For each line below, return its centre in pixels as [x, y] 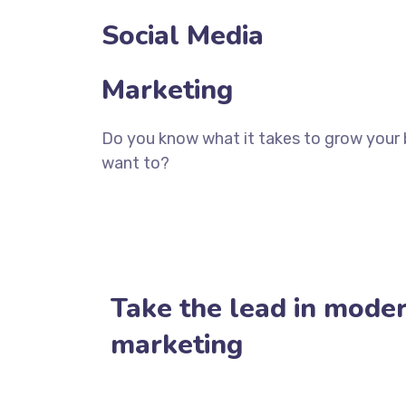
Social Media [183, 36]
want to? [135, 163]
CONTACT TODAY [152, 204]
